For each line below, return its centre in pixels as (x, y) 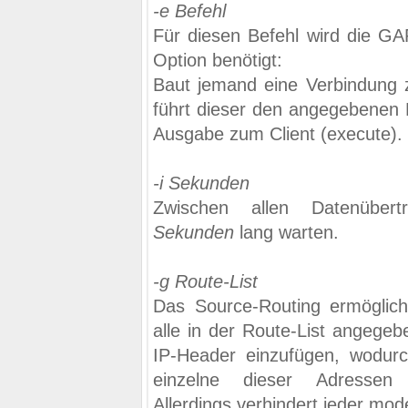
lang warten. (286, 232)
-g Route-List (205, 281)
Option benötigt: (218, 60)
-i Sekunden (201, 183)
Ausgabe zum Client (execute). (278, 134)
